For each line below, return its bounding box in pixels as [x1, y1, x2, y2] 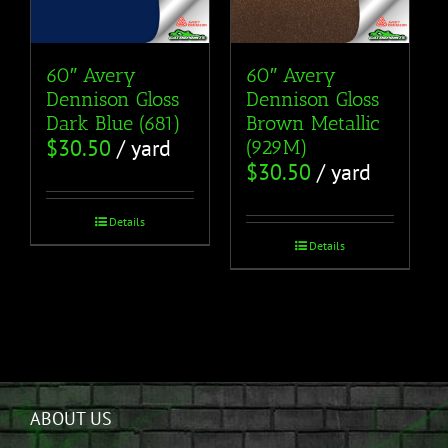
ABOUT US [30, 407, 112, 431]
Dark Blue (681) [46, 111, 181, 136]
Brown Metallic [245, 111, 380, 136]
